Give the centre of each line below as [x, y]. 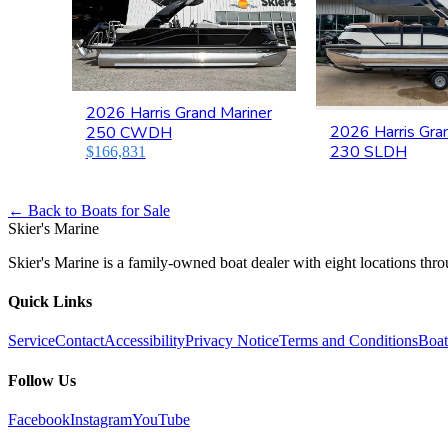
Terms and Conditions [348, 341]
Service [31, 341]
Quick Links [50, 301]
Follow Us [42, 380]
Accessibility [144, 341]
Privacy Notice [232, 341]
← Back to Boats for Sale [89, 210]
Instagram [101, 419]
